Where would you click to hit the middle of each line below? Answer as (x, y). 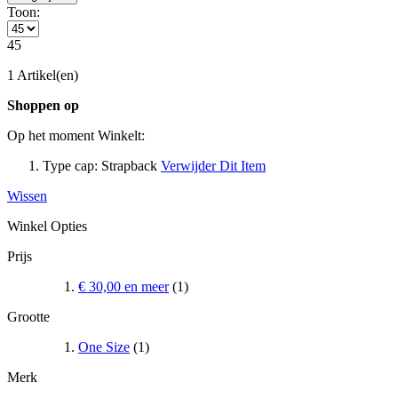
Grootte (28, 316)
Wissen (27, 195)
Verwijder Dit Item (213, 165)
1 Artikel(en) (43, 75)
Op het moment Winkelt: (76, 135)
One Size (104, 346)
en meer (145, 286)
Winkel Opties (47, 226)
